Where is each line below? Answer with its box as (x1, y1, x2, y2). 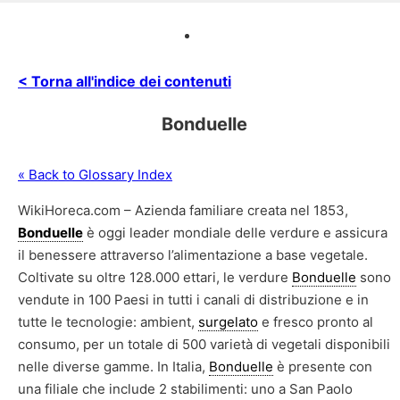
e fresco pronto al (258, 312, 373, 330)
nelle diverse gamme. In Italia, (18, 357, 209, 375)
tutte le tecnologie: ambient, (18, 312, 198, 330)
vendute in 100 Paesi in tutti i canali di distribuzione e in (18, 290, 369, 308)
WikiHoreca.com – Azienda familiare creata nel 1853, (18, 201, 348, 219)
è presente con (273, 357, 372, 375)
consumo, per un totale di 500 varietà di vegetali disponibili (18, 335, 390, 353)
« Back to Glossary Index (18, 165, 172, 183)
